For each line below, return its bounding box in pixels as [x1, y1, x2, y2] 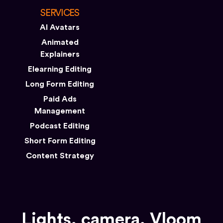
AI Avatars [40, 23, 80, 31]
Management [34, 107, 85, 115]
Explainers [40, 50, 80, 58]
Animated [41, 38, 79, 46]
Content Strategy [25, 151, 94, 160]
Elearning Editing [28, 65, 92, 73]
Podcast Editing [30, 121, 90, 130]
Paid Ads [43, 95, 77, 103]
